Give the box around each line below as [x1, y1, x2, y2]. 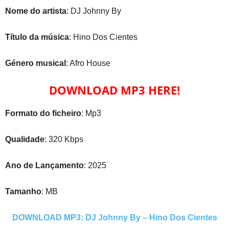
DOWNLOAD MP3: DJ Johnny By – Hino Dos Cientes [12, 213, 217, 222]
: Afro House [66, 59, 110, 67]
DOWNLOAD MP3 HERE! [49, 82, 180, 98]
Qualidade [5, 135, 44, 144]
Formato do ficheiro [5, 109, 81, 118]
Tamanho [5, 187, 41, 196]
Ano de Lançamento [5, 161, 84, 170]
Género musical [5, 59, 66, 67]
